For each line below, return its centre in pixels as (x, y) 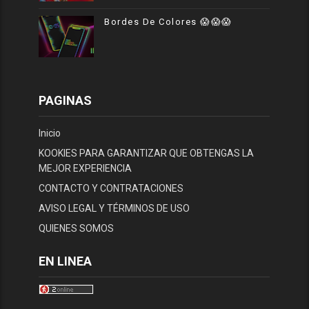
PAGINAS (66, 100)
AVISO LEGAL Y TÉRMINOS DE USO (114, 209)
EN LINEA (66, 261)
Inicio (50, 133)
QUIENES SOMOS (77, 229)
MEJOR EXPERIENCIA (86, 169)
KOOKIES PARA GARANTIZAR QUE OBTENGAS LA (147, 153)
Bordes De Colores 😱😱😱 (168, 21)
